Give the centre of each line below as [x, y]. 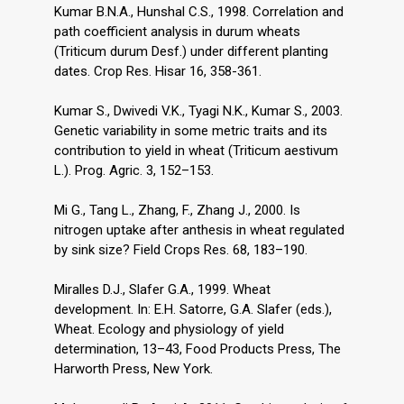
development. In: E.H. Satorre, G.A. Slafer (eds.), [193, 309]
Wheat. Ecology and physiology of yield [169, 329]
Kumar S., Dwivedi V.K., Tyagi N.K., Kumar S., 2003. [198, 110]
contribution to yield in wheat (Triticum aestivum [196, 150]
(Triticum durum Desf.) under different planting [191, 51]
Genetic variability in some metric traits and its [191, 130]
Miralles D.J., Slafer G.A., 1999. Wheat [162, 289]
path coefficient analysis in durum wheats [177, 31]
